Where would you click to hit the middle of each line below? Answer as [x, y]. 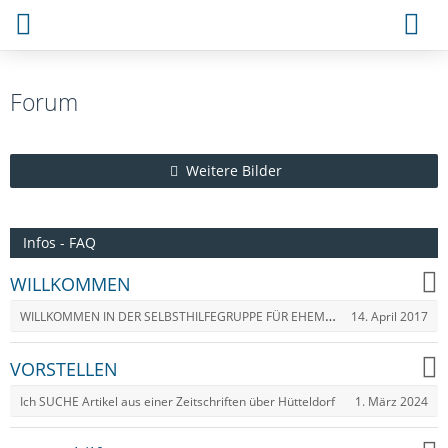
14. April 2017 [389, 316]
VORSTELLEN [64, 368]
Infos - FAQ [59, 242]
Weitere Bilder [234, 170]
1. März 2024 [391, 401]
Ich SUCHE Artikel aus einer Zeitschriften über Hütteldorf [177, 401]
